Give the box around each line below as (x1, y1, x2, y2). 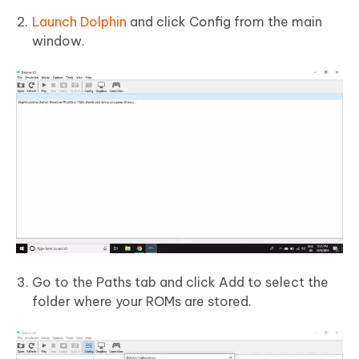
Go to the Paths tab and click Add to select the (32, 274, 329, 291)
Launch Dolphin (32, 13, 127, 30)
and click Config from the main (127, 13, 322, 30)
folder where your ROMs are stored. (32, 293, 252, 310)
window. (32, 32, 85, 49)
